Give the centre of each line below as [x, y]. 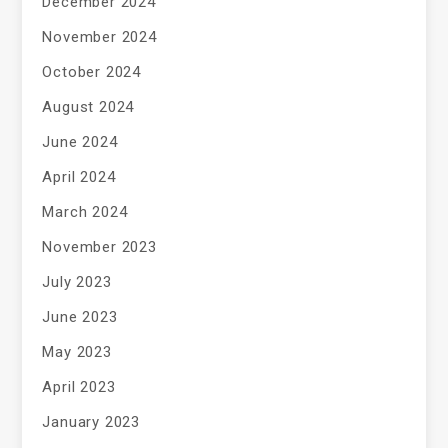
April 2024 [79, 176]
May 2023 [77, 351]
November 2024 [99, 36]
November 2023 [99, 246]
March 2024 [85, 211]
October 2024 [92, 71]
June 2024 [80, 141]
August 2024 [88, 106]
